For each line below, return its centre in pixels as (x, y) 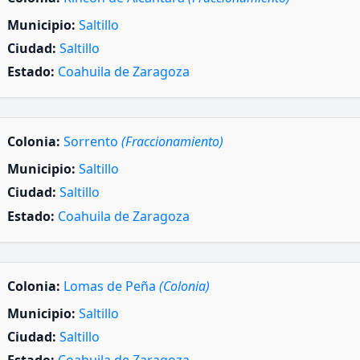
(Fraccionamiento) (172, 142)
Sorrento (92, 142)
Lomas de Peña (111, 286)
